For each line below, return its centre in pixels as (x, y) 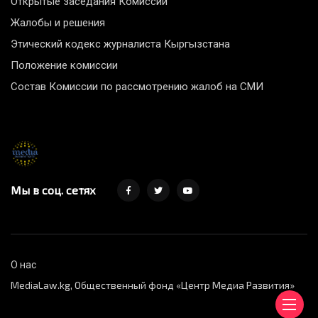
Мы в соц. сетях (53, 190)
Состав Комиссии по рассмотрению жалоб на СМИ (137, 87)
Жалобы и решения (58, 23)
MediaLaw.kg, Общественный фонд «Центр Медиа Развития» (153, 285)
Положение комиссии (64, 66)
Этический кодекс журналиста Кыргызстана (120, 44)
